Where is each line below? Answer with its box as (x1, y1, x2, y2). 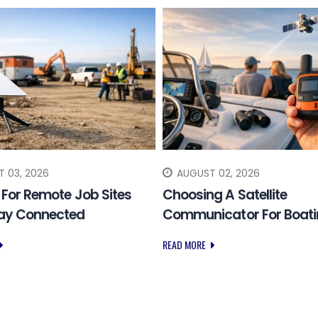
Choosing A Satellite (163, 185, 287, 204)
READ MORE (163, 236, 208, 252)
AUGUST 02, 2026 (177, 165, 261, 180)
